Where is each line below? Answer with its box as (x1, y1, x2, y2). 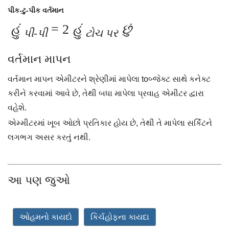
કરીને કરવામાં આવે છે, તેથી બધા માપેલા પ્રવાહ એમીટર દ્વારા (8, 88, 204, 98)
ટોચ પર (85, 27, 118, 39)
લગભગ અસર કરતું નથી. (8, 132, 90, 142)
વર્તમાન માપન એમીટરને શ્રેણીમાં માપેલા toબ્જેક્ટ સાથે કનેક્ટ (8, 74, 211, 83)
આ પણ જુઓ (8, 173, 70, 187)
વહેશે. (8, 103, 27, 112)
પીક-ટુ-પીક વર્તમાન (8, 6, 63, 14)
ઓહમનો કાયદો (19, 212, 72, 221)
